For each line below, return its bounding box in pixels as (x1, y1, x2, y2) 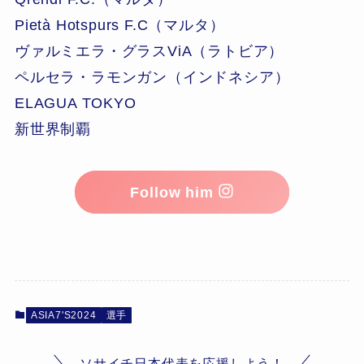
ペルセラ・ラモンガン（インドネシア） (14, 68, 290, 85)
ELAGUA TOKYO (14, 94, 136, 111)
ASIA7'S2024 (30, 310, 97, 322)
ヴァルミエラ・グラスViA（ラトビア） (14, 42, 284, 59)
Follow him (130, 184, 219, 201)
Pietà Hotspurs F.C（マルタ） (14, 16, 225, 33)
